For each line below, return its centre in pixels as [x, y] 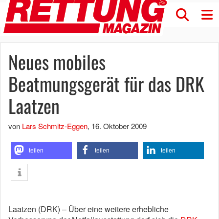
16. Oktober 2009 [119, 126]
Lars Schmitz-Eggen [55, 126]
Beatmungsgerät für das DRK [106, 84]
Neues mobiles [57, 62]
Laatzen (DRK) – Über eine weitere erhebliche [88, 209]
